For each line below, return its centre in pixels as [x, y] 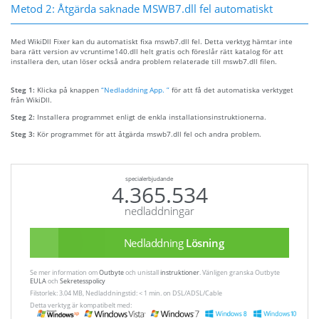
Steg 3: [24, 134]
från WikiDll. [31, 100]
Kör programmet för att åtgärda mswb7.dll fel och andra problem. [149, 134]
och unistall [142, 272]
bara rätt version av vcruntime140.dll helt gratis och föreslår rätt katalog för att [147, 52]
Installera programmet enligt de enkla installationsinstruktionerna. [152, 117]
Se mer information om [64, 272]
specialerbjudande [149, 179]
